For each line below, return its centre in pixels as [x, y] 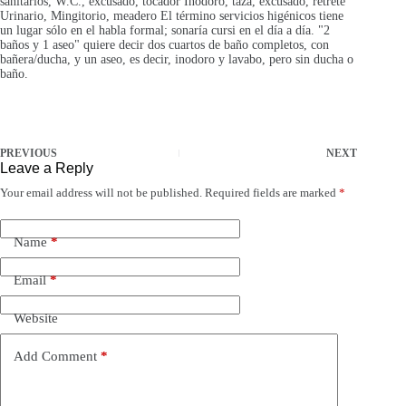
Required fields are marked [272, 193]
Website [36, 318]
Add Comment [55, 356]
